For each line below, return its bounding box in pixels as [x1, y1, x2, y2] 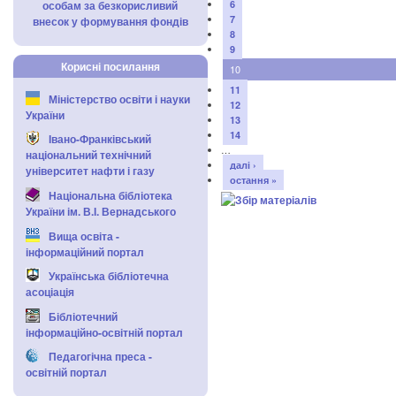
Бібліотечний [49, 308, 118, 324]
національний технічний [26, 147, 151, 164]
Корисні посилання [60, 58, 160, 74]
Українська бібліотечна [49, 268, 169, 285]
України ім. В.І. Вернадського [26, 202, 176, 219]
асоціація [26, 284, 74, 301]
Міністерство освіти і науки [49, 90, 190, 107]
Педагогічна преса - [49, 348, 152, 365]
